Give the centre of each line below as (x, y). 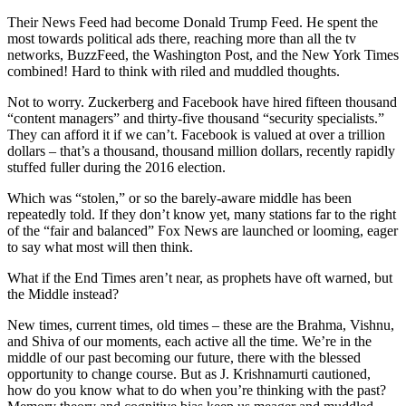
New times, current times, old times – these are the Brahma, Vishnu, (201, 325)
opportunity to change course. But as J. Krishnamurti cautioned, (189, 374)
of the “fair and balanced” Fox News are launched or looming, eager (203, 231)
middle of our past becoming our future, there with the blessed (184, 358)
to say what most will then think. (100, 247)
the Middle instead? (63, 294)
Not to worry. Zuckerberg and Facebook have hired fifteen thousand (202, 102)
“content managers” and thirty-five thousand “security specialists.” (196, 118)
